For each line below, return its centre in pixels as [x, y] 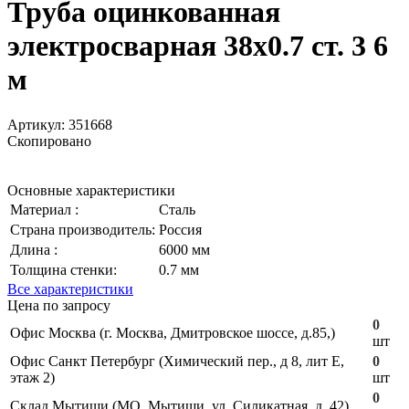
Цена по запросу [59, 305]
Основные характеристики [91, 190]
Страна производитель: [83, 229]
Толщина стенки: [63, 269]
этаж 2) [32, 377]
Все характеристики [70, 288]
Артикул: [38, 124]
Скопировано [49, 141]
